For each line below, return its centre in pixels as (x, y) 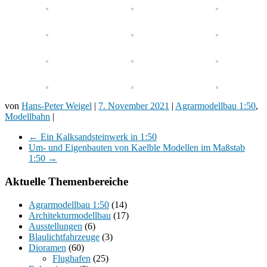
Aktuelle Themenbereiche (66, 182)
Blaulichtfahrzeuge (64, 237)
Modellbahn (27, 117)
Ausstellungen (55, 226)
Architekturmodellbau (70, 215)
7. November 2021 (134, 106)
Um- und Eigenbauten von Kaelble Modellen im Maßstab (137, 148)
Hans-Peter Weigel (57, 106)
